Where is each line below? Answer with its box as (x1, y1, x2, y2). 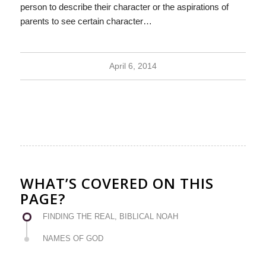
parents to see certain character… (20, 15, 152, 26)
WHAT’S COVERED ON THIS (20, 173, 214, 193)
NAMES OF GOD (42, 234, 103, 243)
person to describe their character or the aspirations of (20, 1, 229, 12)
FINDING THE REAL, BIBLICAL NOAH (42, 211, 178, 221)
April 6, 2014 (109, 61, 157, 71)
